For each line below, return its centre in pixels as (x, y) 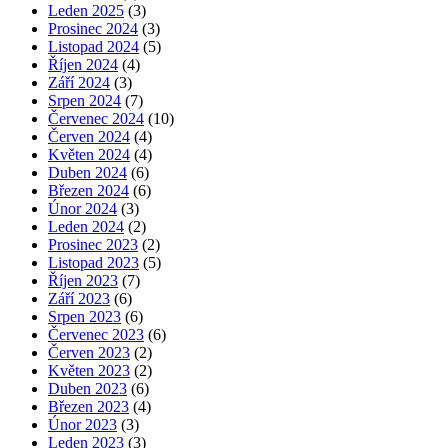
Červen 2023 (89, 353)
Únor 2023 (82, 425)
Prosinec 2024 (93, 29)
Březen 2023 (88, 407)
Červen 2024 (89, 137)
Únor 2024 (82, 209)
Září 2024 (79, 83)
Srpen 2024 (84, 101)
